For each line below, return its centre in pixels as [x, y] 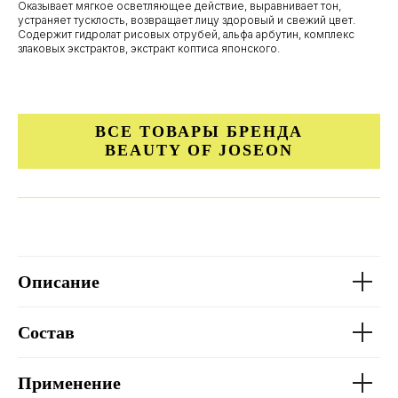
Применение [69, 383]
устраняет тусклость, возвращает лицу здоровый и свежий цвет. [187, 20]
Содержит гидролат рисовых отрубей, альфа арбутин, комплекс [186, 34]
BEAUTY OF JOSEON [199, 150]
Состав [46, 332]
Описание [59, 282]
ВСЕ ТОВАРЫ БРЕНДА [199, 131]
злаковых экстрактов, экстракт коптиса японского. [149, 48]
